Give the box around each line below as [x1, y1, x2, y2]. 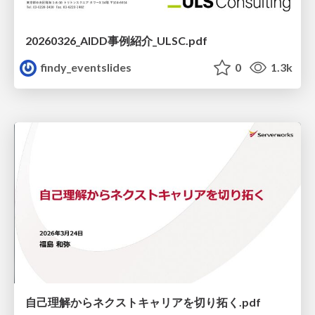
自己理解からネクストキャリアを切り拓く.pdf [25, 295, 261, 309]
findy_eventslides [39, 60, 132, 74]
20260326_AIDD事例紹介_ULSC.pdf [25, 33, 207, 47]
